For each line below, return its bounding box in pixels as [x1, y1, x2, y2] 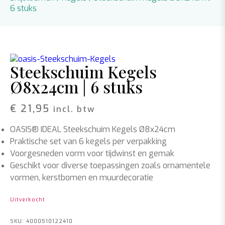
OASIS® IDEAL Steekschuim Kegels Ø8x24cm [10, 124, 175, 135]
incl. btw [53, 103, 95, 115]
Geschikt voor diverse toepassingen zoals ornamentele [10, 160, 210, 171]
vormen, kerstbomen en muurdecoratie [10, 172, 153, 183]
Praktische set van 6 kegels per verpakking [10, 136, 167, 147]
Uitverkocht [10, 196, 45, 203]
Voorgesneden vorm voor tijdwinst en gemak [10, 148, 174, 159]
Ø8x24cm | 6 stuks [10, 76, 143, 97]
